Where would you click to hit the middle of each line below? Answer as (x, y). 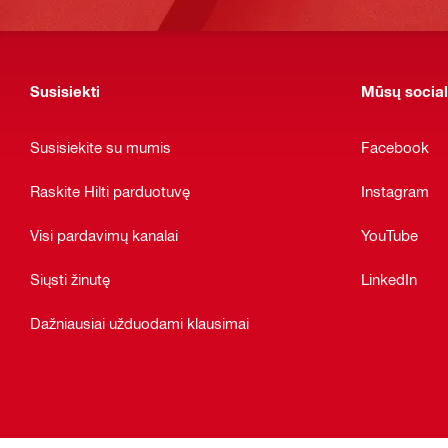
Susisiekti (65, 91)
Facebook (395, 146)
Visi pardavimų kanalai (104, 234)
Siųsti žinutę (70, 278)
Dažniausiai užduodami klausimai (139, 322)
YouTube (389, 234)
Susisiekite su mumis (100, 146)
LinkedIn (389, 278)
